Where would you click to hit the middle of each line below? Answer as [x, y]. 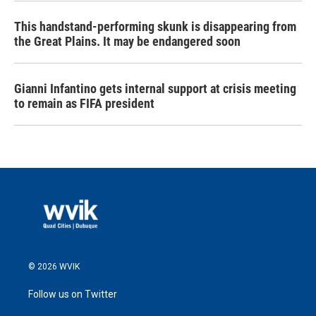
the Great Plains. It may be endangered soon [127, 41]
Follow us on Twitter [73, 294]
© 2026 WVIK [54, 266]
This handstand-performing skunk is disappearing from [155, 26]
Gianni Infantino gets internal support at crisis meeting [155, 89]
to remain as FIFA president [84, 103]
